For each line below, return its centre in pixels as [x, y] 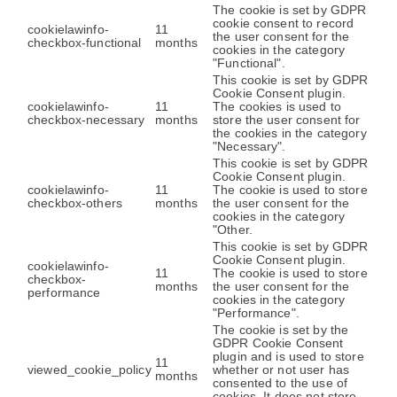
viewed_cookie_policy [90, 370]
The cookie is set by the [281, 330]
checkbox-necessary [86, 120]
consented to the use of [280, 383]
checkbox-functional [85, 43]
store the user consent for [287, 120]
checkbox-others [75, 203]
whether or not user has [281, 370]
